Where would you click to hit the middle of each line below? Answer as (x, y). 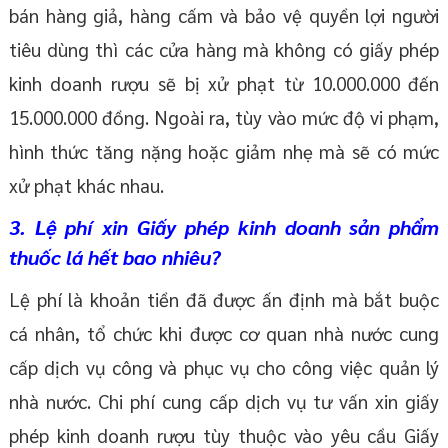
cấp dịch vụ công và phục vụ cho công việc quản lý (224, 367)
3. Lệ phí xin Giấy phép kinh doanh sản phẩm (224, 227)
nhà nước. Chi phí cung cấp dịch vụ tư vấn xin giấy (224, 401)
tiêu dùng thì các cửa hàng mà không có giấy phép (224, 49)
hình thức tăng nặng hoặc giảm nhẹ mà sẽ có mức (224, 151)
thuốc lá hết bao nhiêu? (114, 257)
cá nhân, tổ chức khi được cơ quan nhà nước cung (224, 333)
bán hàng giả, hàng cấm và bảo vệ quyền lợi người (224, 15)
